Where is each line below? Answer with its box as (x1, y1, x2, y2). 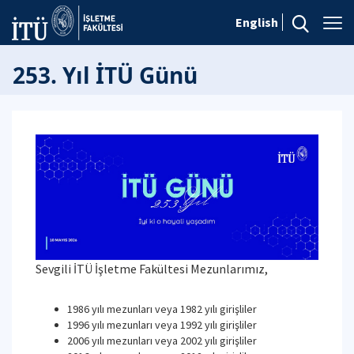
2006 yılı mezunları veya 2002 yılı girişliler (67, 333, 257, 348)
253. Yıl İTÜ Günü (13, 60, 198, 90)
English (235, 14, 278, 30)
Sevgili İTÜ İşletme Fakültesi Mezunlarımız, (36, 260, 268, 277)
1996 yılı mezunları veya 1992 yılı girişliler (67, 317, 257, 332)
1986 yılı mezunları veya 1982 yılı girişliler (67, 301, 257, 316)
